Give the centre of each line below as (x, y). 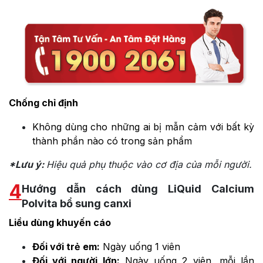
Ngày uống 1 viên (140, 247)
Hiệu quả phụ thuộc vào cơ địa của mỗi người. (149, 165)
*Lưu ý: (28, 165)
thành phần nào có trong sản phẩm (112, 141)
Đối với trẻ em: (66, 247)
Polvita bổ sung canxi (77, 204)
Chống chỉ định (43, 103)
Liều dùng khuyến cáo (60, 223)
